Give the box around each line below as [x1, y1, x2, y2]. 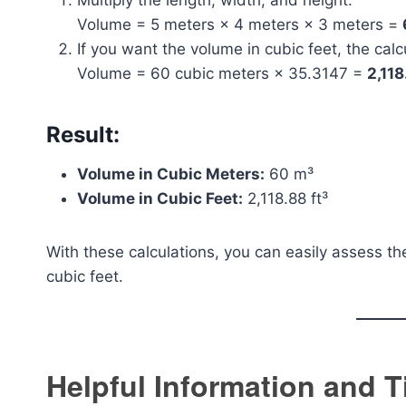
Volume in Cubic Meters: [77, 165, 265, 183]
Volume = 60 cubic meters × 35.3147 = [77, 64, 367, 82]
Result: [46, 121, 120, 148]
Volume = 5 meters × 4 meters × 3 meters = [77, 15, 402, 34]
